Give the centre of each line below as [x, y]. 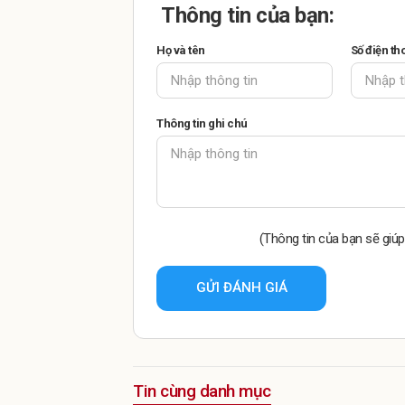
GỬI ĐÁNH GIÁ [241, 288]
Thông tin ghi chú [202, 123]
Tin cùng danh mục [202, 391]
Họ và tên [181, 50]
